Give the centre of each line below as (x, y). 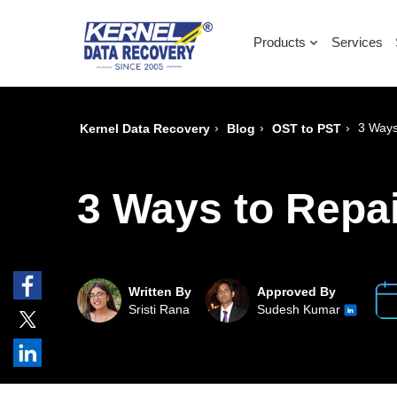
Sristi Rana (160, 310)
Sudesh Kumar (301, 310)
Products (280, 42)
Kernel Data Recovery (145, 129)
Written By (160, 292)
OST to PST (307, 129)
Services (358, 42)
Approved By (297, 292)
